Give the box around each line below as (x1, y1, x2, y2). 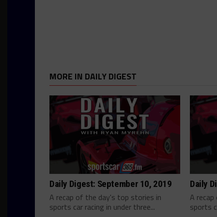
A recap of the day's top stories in (49, 191, 161, 203)
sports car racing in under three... (49, 201, 155, 213)
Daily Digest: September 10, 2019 (49, 178, 172, 189)
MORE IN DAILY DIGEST (49, 70, 137, 83)
